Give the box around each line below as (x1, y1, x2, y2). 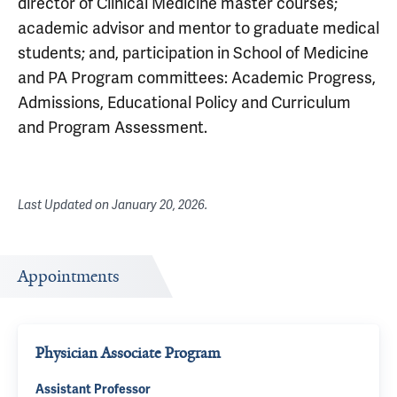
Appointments (18, 266, 120, 287)
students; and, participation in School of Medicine (18, 43, 369, 63)
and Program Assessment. (18, 117, 207, 137)
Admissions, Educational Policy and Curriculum (18, 92, 351, 113)
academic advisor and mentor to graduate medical (18, 18, 379, 38)
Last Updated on (18, 198, 112, 213)
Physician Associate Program (35, 343, 221, 362)
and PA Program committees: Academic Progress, (18, 67, 376, 88)
